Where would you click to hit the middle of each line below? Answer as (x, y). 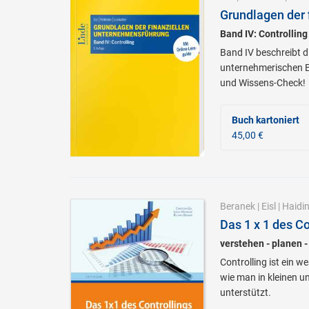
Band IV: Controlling (263, 33)
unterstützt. (245, 293)
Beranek (237, 207)
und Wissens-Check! (262, 82)
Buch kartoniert (265, 120)
